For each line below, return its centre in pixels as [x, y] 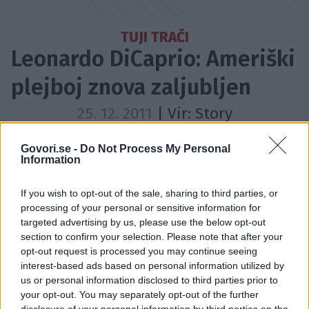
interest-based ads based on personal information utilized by [152, 266]
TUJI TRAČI [154, 38]
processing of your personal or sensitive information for [141, 208]
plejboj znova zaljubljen [131, 87]
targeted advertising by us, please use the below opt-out [143, 222]
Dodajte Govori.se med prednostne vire [163, 140]
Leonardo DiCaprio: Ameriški [153, 59]
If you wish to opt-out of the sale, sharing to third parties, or [149, 193]
